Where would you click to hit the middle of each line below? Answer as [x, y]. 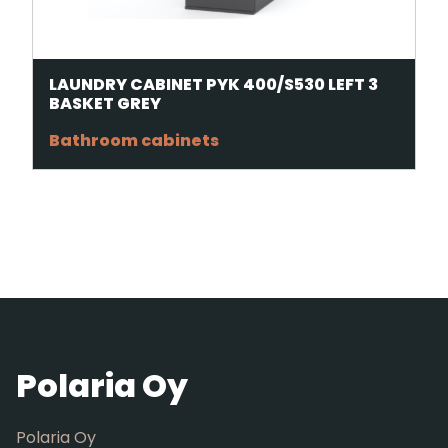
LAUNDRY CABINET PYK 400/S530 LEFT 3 [213, 84]
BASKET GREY [105, 103]
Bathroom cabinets [134, 140]
